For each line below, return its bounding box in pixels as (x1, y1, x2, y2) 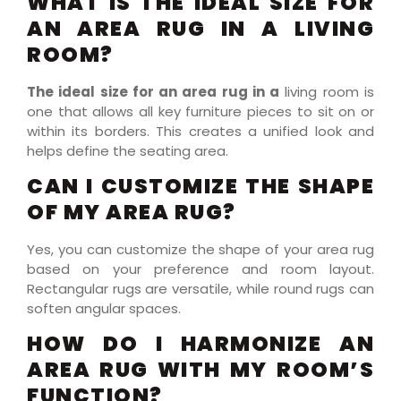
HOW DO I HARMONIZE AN (27, 329, 374, 359)
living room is (279, 81, 375, 101)
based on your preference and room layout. (27, 259, 374, 278)
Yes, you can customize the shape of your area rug (27, 239, 374, 259)
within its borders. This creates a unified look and (27, 121, 374, 141)
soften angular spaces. (27, 298, 181, 318)
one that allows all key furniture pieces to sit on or (27, 101, 374, 121)
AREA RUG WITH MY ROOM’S (27, 355, 374, 385)
